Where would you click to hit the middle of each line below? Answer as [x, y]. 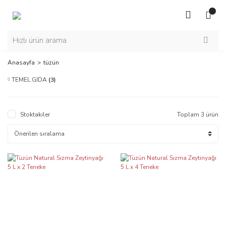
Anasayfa [21, 63]
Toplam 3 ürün [198, 115]
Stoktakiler [35, 115]
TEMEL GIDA [30, 80]
